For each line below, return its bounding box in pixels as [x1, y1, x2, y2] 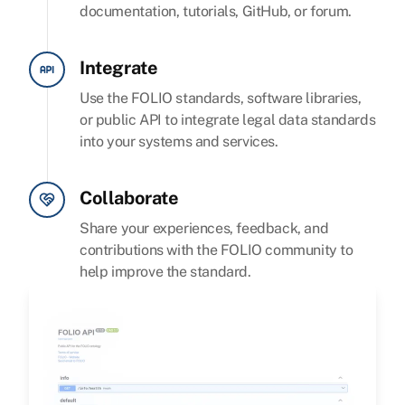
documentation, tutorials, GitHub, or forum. [80, 3, 352, 21]
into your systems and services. [80, 133, 278, 151]
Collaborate [80, 187, 179, 210]
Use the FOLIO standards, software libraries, [80, 89, 362, 108]
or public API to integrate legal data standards [80, 111, 376, 129]
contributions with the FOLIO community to [80, 241, 353, 259]
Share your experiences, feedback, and [80, 220, 329, 238]
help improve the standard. [80, 263, 251, 281]
